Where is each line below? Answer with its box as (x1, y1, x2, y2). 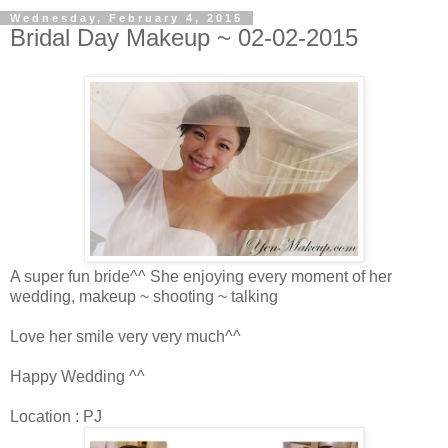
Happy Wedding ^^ (10, 367, 145, 385)
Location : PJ (10, 407, 102, 425)
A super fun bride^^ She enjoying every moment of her (10, 267, 392, 285)
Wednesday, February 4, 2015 (10, 11, 243, 24)
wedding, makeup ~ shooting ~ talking (10, 287, 278, 305)
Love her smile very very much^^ (10, 327, 241, 345)
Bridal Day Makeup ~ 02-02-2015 (10, 23, 358, 51)
